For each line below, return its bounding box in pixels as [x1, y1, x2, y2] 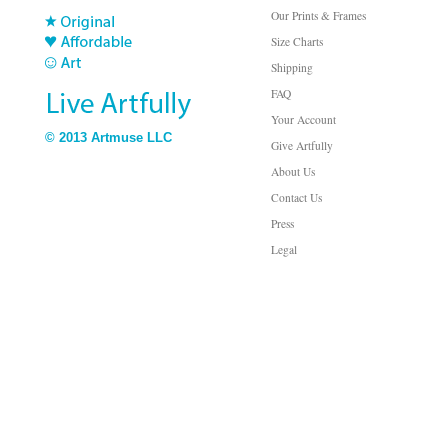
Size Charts [271, 34, 323, 49]
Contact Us [271, 190, 322, 205]
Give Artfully [271, 138, 333, 153]
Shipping [271, 60, 313, 75]
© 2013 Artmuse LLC [45, 130, 172, 145]
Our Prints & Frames [271, 8, 366, 23]
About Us [271, 164, 315, 179]
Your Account [271, 112, 336, 127]
